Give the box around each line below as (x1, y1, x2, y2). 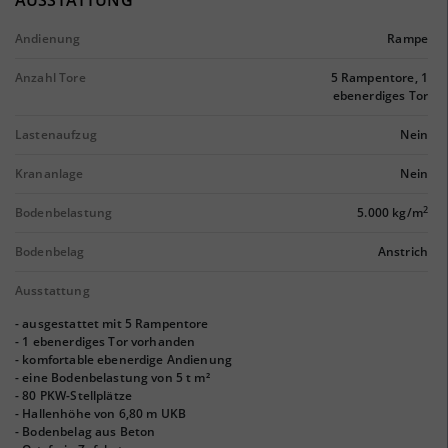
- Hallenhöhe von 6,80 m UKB (15, 405, 187, 422)
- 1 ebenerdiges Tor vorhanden (15, 333, 196, 350)
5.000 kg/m (357, 204, 423, 221)
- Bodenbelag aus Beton (15, 423, 156, 440)
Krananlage (15, 165, 84, 182)
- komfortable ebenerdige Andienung (15, 351, 233, 368)
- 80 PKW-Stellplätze (15, 387, 132, 404)
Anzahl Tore (15, 69, 86, 86)
